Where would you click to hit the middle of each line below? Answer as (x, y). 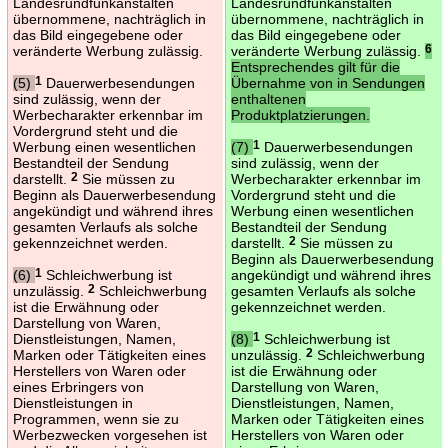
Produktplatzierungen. (300, 114)
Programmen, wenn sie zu (95, 418)
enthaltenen (268, 98)
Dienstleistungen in (72, 402)
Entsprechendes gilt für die (315, 66)
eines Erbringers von (78, 386)
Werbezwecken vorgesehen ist (109, 434)
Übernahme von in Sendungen (327, 82)
